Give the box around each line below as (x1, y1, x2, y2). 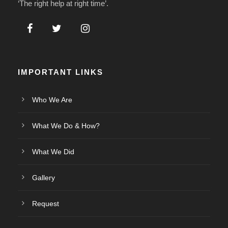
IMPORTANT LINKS (18, 67, 103, 76)
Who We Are (32, 95, 72, 104)
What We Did (32, 147, 74, 156)
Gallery (32, 173, 55, 182)
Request (32, 199, 59, 208)
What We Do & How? (32, 121, 100, 130)
